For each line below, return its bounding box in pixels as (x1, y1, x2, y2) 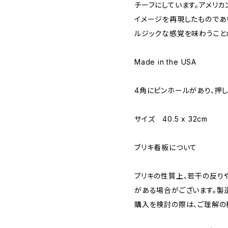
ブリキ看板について (134, 143, 197, 152)
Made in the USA (134, 58, 196, 66)
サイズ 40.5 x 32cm (134, 115, 208, 123)
